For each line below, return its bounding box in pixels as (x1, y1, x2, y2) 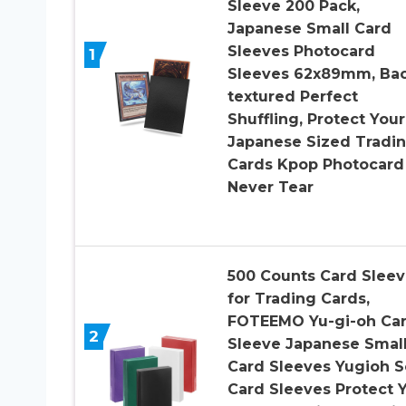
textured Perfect (227, 87, 358, 105)
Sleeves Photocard (227, 42, 375, 60)
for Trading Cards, (227, 289, 370, 307)
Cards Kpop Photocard (227, 155, 404, 173)
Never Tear (227, 178, 314, 196)
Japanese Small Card (227, 19, 391, 37)
